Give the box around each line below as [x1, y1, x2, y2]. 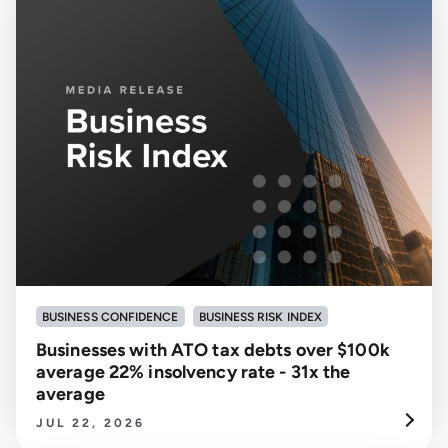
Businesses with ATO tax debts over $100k [36, 338, 390, 361]
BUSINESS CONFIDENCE [42, 309, 179, 324]
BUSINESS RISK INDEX [198, 309, 323, 324]
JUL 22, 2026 [36, 415, 145, 430]
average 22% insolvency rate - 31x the [36, 360, 351, 383]
